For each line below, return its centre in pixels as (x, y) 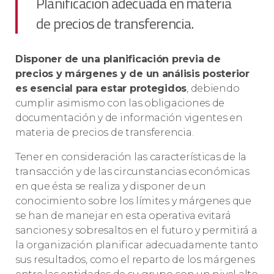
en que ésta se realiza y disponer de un (111, 187)
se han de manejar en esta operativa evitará (123, 216)
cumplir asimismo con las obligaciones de (120, 103)
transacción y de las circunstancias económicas (132, 172)
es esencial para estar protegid (95, 89)
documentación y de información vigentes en (129, 118)
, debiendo (213, 89)
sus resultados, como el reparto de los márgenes (135, 260)
